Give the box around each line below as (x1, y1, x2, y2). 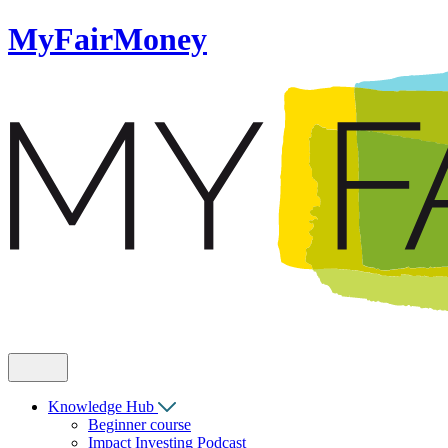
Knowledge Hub (48, 398, 158, 416)
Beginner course (88, 416, 191, 434)
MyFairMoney (8, 21, 207, 58)
